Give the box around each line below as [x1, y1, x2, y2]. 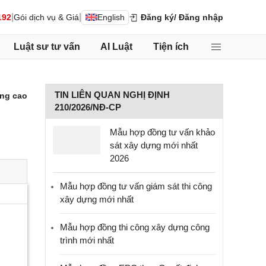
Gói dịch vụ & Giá [14, 12, 79, 22]
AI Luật [100, 42, 132, 52]
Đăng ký [138, 12, 174, 22]
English [97, 12, 125, 22]
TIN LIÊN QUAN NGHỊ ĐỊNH [55, 90, 170, 100]
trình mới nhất [60, 235, 114, 245]
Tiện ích [153, 42, 189, 52]
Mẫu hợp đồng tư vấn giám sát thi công [60, 181, 212, 191]
